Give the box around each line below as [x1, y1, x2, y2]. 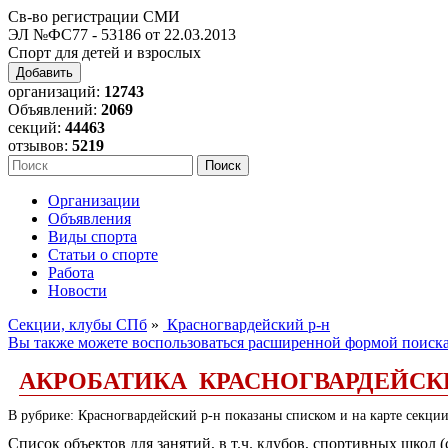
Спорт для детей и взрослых [8, 44, 201, 61]
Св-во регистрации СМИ [8, 8, 180, 25]
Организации [48, 192, 140, 209]
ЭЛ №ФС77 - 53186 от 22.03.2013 [8, 26, 236, 43]
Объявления [48, 210, 131, 227]
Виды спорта [48, 228, 137, 245]
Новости [48, 282, 107, 299]
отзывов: [8, 137, 72, 154]
